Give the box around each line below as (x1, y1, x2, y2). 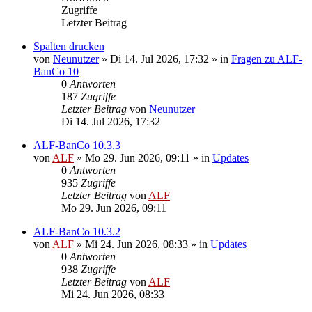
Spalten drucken (33, 40, 104, 52)
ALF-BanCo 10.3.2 (33, 225, 120, 237)
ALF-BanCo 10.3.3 (33, 139, 120, 151)
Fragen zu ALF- (231, 52, 302, 65)
